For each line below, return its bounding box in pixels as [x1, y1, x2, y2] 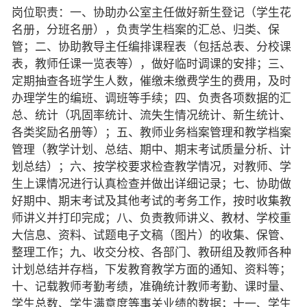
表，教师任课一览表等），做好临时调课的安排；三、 [11, 57, 291, 71]
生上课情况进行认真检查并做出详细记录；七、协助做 [11, 177, 291, 191]
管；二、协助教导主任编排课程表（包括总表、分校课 [11, 40, 291, 53]
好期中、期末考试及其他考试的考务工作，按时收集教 [11, 194, 291, 208]
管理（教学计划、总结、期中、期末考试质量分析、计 [11, 143, 291, 156]
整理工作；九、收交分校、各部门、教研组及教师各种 [11, 245, 291, 259]
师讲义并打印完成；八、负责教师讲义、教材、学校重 [11, 211, 291, 225]
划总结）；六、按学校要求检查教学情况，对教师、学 [11, 160, 291, 173]
